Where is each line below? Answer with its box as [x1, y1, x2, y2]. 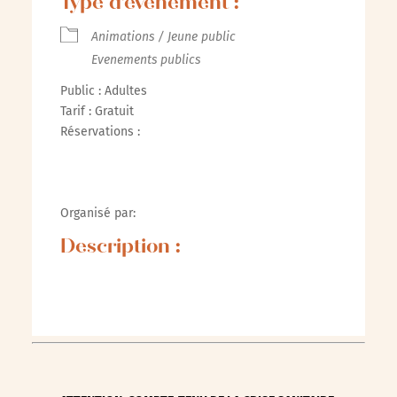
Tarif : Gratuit [59, 104, 134, 119]
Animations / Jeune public [90, 29, 236, 44]
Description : [59, 238, 181, 258]
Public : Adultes [59, 83, 147, 98]
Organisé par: [59, 206, 136, 221]
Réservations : [59, 124, 140, 139]
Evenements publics [90, 52, 200, 67]
